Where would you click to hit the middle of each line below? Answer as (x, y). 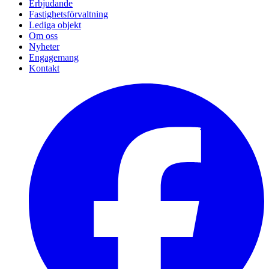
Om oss (43, 36)
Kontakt (44, 68)
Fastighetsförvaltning (68, 14)
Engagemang (54, 57)
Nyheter (44, 47)
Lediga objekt (55, 25)
